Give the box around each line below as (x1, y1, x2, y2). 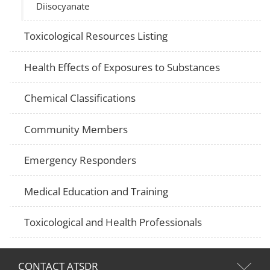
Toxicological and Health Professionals (24, 215, 202, 230)
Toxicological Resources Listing (24, 29, 168, 43)
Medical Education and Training (24, 184, 169, 198)
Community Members (24, 122, 128, 136)
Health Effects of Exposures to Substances (24, 60, 221, 74)
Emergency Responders (24, 153, 137, 168)
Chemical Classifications (24, 91, 136, 105)
